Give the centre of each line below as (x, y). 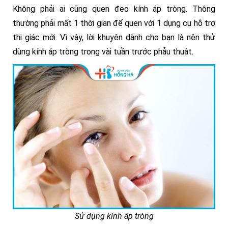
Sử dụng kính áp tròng (114, 216)
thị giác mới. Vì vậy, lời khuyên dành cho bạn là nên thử (114, 37)
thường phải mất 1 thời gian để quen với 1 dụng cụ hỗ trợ (114, 23)
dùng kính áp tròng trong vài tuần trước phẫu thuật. (103, 52)
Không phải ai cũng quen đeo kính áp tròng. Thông (114, 9)
